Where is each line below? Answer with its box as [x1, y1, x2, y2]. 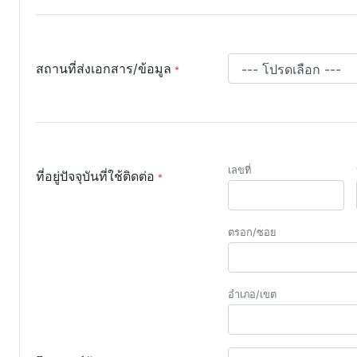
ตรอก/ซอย [228, 226, 277, 238]
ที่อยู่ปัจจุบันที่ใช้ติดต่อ [36, 168, 155, 184]
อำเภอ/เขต [228, 288, 277, 300]
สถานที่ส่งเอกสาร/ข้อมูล [36, 61, 171, 76]
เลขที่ [228, 164, 251, 176]
